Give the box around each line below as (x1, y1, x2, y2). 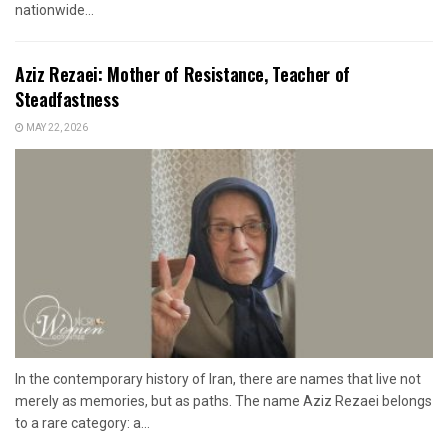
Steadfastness (15, 85, 119, 112)
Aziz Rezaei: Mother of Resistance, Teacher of (15, 60, 350, 87)
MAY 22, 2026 (24, 120, 88, 135)
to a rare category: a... (15, 414, 150, 431)
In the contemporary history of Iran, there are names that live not (15, 370, 421, 387)
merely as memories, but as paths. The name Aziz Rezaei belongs (15, 392, 432, 409)
